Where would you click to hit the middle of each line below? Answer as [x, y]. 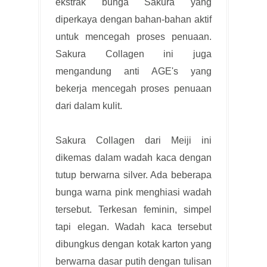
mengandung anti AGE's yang [133, 71]
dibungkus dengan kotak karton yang [133, 244]
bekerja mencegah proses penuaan [133, 88]
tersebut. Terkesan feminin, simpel [133, 209]
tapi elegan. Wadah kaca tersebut [133, 226]
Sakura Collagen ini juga [133, 54]
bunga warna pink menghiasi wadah [133, 192]
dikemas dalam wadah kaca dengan [133, 157]
